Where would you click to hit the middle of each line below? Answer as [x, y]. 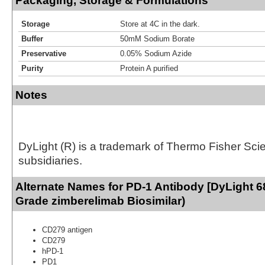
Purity [32, 68]
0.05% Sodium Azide [156, 53]
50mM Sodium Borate [157, 38]
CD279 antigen [67, 230]
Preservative [44, 53]
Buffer [32, 38]
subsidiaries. [50, 160]
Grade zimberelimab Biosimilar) [100, 201]
